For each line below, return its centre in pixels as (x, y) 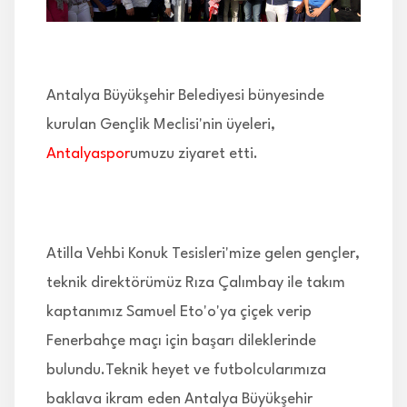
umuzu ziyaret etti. (194, 154)
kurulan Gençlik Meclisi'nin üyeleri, (161, 125)
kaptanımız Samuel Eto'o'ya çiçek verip (179, 313)
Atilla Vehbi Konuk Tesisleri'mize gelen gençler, (203, 254)
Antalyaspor (88, 154)
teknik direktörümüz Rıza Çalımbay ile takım (196, 283)
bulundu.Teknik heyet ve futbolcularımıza (186, 371)
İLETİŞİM (57, 36)
